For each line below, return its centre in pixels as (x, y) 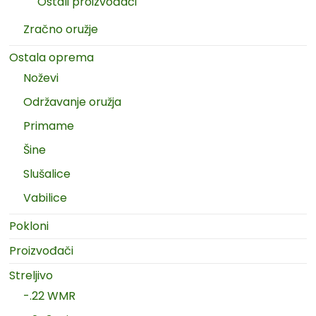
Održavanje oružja (73, 102)
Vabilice (45, 197)
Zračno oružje (61, 29)
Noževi (41, 78)
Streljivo (31, 275)
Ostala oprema (52, 57)
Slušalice (47, 174)
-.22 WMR (50, 296)
